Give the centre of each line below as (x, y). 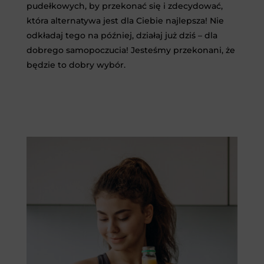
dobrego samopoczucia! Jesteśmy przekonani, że (131, 50)
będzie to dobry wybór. (76, 65)
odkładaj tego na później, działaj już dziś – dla (122, 36)
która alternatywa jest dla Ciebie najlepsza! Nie (125, 21)
